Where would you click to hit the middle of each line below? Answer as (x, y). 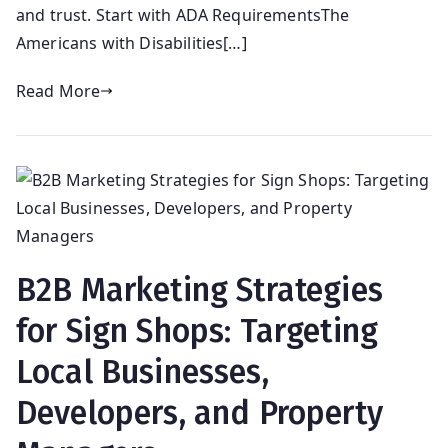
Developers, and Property (199, 413)
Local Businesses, (142, 372)
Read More (58, 91)
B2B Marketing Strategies (199, 290)
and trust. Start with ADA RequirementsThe (183, 15)
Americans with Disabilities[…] (131, 43)
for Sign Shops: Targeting (197, 331)
